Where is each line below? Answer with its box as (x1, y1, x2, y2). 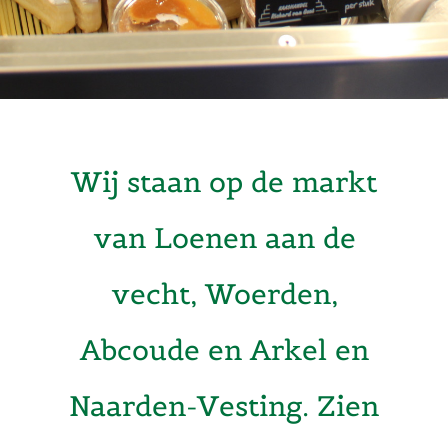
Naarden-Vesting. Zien (69, 388, 379, 424)
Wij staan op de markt (71, 164, 377, 200)
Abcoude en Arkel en (79, 332, 369, 368)
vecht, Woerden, (110, 276, 338, 312)
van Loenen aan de (92, 220, 356, 256)
